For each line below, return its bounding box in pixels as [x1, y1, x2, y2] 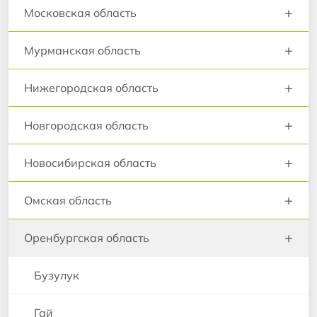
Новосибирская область [24, 155, 156, 170]
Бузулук [34, 267, 79, 282]
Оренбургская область [24, 230, 149, 245]
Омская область [24, 192, 112, 207]
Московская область [24, 5, 137, 20]
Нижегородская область [24, 80, 158, 95]
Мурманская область [24, 42, 141, 57]
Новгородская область [24, 117, 149, 132]
